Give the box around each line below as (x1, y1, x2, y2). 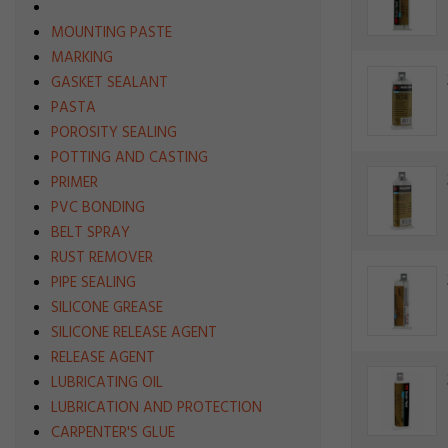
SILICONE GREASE (51, 296, 163, 320)
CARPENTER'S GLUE (51, 421, 175, 445)
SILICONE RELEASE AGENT (51, 321, 217, 345)
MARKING (51, 46, 113, 70)
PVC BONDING (51, 196, 145, 220)
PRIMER (51, 171, 98, 195)
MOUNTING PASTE (51, 21, 172, 45)
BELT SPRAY (51, 221, 130, 245)
